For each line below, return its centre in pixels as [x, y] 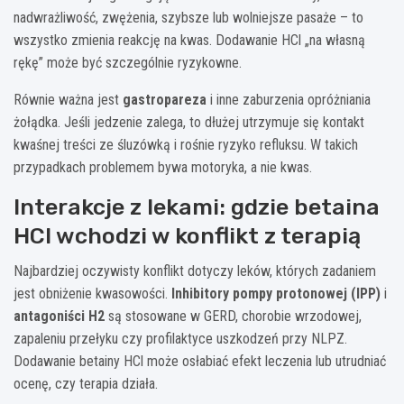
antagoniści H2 [59, 316]
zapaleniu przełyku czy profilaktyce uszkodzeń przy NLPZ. [180, 338]
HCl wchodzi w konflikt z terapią [187, 235]
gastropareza [165, 99]
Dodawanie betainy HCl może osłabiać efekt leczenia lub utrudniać [200, 361]
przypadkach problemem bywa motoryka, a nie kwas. [163, 167]
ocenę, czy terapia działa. [86, 383]
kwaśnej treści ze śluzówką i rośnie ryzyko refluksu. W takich [186, 144]
